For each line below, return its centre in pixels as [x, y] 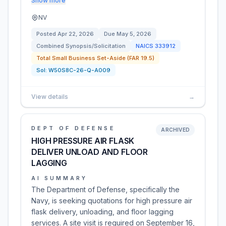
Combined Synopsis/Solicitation [81, 46]
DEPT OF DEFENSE [73, 128]
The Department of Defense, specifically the [105, 189]
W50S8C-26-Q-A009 [79, 70]
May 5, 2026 [134, 34]
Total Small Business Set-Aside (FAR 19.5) [95, 58]
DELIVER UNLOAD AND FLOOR [90, 152]
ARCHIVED [175, 130]
